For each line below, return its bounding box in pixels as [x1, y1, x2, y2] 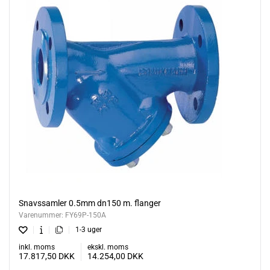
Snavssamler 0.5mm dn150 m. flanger [19, 198, 161, 209]
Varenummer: [19, 211, 65, 220]
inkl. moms [19, 243, 55, 252]
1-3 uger [75, 225, 102, 234]
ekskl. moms [87, 243, 128, 252]
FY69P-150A [65, 211, 106, 220]
